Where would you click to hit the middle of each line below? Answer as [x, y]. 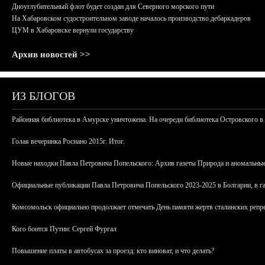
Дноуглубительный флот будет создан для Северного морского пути [113, 7]
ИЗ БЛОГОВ [43, 96]
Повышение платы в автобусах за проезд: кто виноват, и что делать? [113, 251]
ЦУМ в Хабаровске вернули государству [73, 30]
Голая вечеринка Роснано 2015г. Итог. [68, 141]
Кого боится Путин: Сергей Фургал [64, 229]
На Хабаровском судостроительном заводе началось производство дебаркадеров [131, 18]
